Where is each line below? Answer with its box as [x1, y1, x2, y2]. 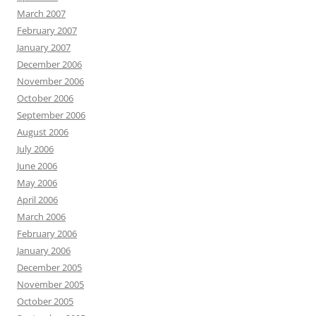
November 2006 [17, 75, 84, 87]
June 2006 [17, 159, 57, 172]
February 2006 [17, 227, 77, 240]
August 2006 [17, 126, 68, 138]
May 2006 [17, 176, 57, 189]
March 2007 [17, 7, 66, 20]
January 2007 [17, 41, 71, 54]
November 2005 [17, 278, 84, 291]
